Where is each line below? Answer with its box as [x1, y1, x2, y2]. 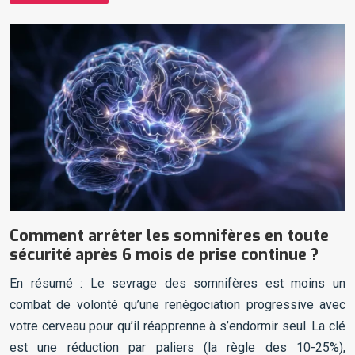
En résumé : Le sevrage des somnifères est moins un [10, 275, 345, 291]
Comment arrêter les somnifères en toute [10, 224, 329, 246]
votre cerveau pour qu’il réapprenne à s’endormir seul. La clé [10, 318, 345, 334]
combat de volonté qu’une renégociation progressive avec [10, 296, 345, 312]
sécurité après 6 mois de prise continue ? [10, 243, 319, 265]
